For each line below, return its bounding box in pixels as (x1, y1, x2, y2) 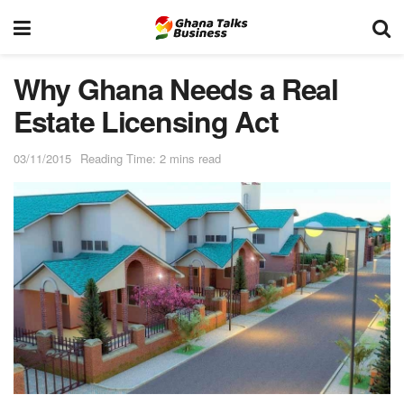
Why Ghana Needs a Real (14, 68, 338, 109)
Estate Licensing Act (14, 100, 279, 142)
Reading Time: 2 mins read (80, 149, 221, 167)
